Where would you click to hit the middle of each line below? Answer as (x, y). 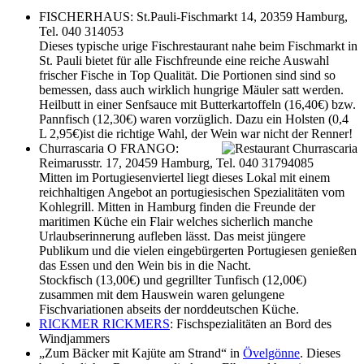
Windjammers (74, 338)
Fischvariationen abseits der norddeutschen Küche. (169, 309)
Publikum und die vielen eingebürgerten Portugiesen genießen (198, 250)
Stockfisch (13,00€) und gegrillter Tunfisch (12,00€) (173, 279)
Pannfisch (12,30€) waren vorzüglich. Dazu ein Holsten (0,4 (194, 119)
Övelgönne (271, 353)
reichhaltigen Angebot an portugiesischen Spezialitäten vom (192, 192)
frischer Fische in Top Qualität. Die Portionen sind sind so (187, 75)
